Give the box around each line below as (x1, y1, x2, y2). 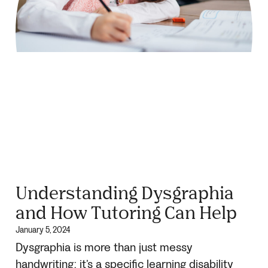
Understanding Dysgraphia (16, 182, 234, 203)
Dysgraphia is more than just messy (16, 240, 193, 255)
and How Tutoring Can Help (16, 202, 237, 223)
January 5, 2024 (16, 224, 70, 236)
